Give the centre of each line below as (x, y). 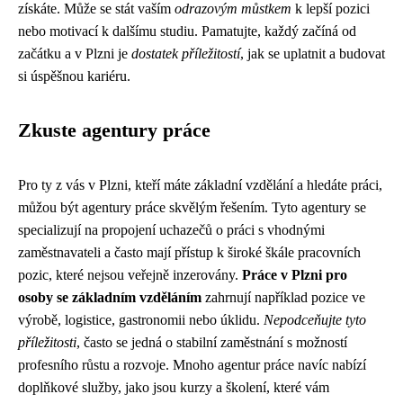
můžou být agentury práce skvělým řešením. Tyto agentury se (192, 207)
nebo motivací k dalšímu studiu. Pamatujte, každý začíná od (187, 31)
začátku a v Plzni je (75, 54)
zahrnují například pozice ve (283, 297)
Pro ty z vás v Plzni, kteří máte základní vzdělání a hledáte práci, (200, 185)
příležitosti (47, 342)
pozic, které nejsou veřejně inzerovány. (130, 275)
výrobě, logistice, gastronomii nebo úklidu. (141, 320)
